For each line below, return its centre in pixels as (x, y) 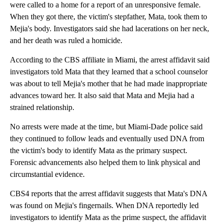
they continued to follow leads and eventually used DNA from (107, 138)
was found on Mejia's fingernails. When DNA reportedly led (104, 205)
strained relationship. (42, 107)
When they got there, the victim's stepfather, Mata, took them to (109, 16)
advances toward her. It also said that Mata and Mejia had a (102, 95)
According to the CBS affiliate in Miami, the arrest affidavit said (110, 59)
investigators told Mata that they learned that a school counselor (109, 71)
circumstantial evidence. (47, 174)
